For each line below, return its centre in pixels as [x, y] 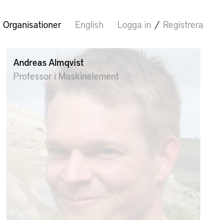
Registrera [183, 24]
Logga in [134, 24]
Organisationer [32, 24]
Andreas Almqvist [49, 62]
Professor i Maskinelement [66, 76]
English [89, 24]
